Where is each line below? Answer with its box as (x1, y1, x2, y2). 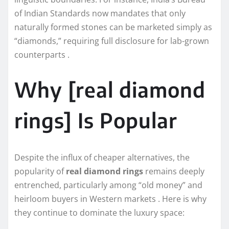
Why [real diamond (14, 77, 205, 103)
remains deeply (143, 166, 204, 177)
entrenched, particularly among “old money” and (14, 179, 202, 191)
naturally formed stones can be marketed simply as (14, 21, 212, 33)
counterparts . (14, 49, 70, 61)
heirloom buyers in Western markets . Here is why (14, 193, 207, 205)
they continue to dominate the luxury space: (14, 207, 185, 219)
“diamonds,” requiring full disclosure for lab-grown (14, 35, 209, 47)
